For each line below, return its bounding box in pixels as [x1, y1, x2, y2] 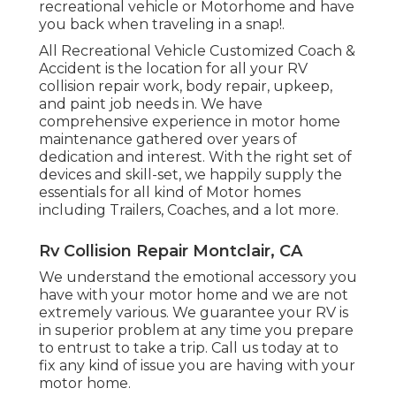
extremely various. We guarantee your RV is [39, 303, 348, 321]
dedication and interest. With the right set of [39, 148, 352, 165]
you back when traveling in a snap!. [39, 15, 285, 33]
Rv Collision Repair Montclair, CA [39, 240, 302, 261]
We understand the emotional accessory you [39, 268, 357, 286]
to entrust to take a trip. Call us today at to [39, 339, 339, 356]
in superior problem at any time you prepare [39, 321, 354, 339]
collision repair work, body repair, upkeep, [39, 77, 332, 95]
